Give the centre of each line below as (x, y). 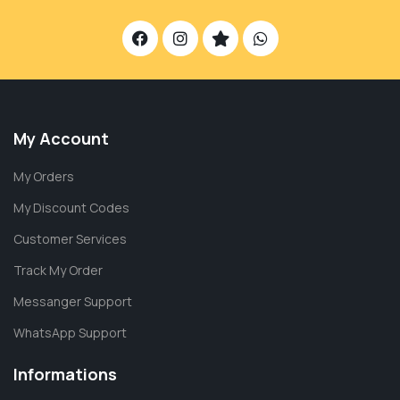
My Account (61, 138)
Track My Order (58, 270)
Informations (65, 374)
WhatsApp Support (70, 332)
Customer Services (70, 238)
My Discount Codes (71, 207)
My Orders (44, 176)
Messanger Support (73, 301)
